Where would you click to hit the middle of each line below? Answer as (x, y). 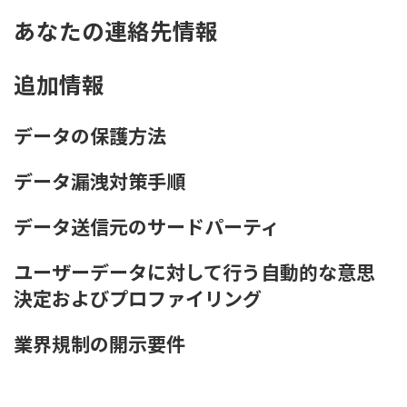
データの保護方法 (90, 136)
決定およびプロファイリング (138, 298)
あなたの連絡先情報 (116, 31)
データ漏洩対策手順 (99, 181)
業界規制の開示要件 (99, 344)
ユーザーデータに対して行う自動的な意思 (194, 272)
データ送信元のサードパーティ (147, 227)
